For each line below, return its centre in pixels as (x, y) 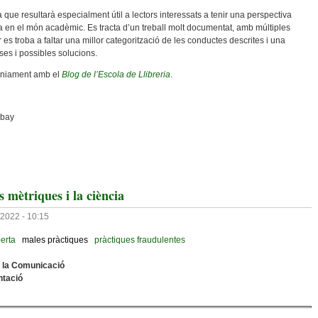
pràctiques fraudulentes (140, 240)
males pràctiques (55, 240)
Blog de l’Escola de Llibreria (116, 75)
